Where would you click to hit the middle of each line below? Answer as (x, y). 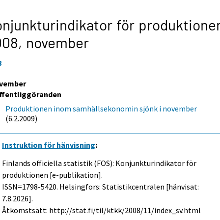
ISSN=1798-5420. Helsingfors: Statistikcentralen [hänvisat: (101, 186)
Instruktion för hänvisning (49, 145)
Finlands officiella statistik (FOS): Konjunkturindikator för (99, 163)
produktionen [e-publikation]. (53, 175)
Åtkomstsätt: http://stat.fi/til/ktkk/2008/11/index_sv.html (102, 210)
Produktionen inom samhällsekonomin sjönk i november (101, 108)
